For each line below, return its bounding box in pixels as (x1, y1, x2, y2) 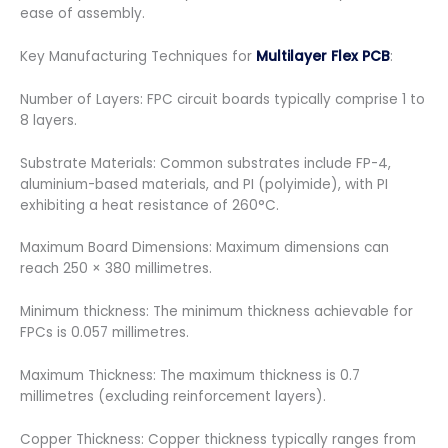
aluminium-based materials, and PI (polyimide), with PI (20, 174, 388, 194)
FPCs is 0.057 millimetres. (20, 323, 189, 343)
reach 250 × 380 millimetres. (20, 259, 212, 279)
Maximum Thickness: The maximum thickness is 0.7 (20, 366, 360, 386)
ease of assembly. (20, 3, 145, 23)
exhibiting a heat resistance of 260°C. (20, 195, 279, 215)
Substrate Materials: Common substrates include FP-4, (20, 153, 391, 173)
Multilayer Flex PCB (256, 46, 390, 66)
